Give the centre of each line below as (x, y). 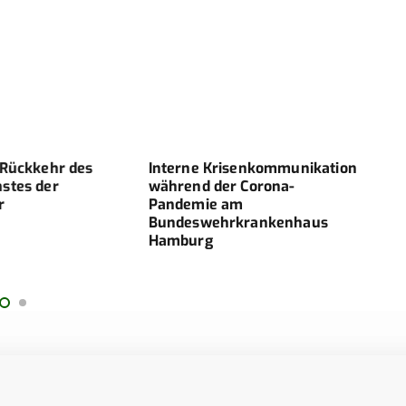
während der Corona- (213, 186)
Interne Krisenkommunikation (244, 168)
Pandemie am (188, 204)
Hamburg (172, 240)
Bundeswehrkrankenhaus (230, 222)
